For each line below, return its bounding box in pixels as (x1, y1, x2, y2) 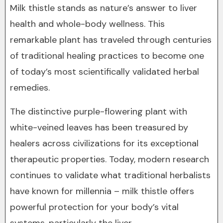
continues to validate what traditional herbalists (10, 169, 211, 181)
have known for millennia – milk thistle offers (10, 185, 194, 197)
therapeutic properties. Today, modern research (10, 153, 209, 165)
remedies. (10, 82, 50, 94)
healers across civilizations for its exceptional (10, 137, 199, 149)
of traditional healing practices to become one (10, 50, 204, 62)
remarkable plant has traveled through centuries (10, 34, 212, 46)
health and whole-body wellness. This (10, 18, 165, 30)
